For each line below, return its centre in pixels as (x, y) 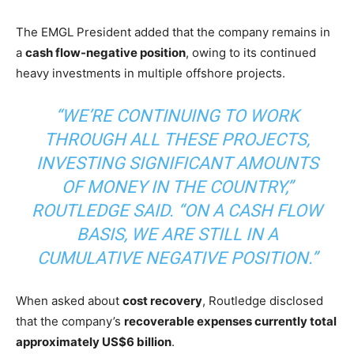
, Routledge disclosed (263, 300)
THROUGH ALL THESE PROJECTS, (177, 139)
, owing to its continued (251, 52)
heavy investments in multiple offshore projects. (151, 73)
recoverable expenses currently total (230, 321)
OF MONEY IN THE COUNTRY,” (177, 186)
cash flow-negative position (105, 52)
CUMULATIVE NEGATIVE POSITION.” (177, 258)
